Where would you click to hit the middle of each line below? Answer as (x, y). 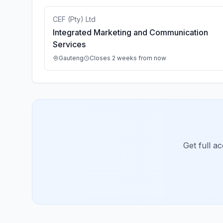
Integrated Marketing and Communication (130, 32)
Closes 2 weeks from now (128, 58)
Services (69, 44)
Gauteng (71, 58)
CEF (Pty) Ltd (74, 19)
